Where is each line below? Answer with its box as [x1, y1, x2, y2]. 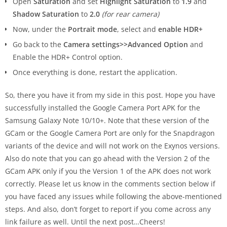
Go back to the [13, 40, 63, 50]
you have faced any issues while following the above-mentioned [5, 192, 222, 202]
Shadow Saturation [13, 9, 79, 19]
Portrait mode [68, 24, 117, 34]
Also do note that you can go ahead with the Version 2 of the [5, 154, 210, 164]
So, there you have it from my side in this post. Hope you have [5, 90, 215, 100]
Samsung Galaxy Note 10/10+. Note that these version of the [5, 116, 209, 126]
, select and [117, 24, 158, 34]
